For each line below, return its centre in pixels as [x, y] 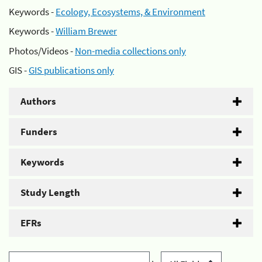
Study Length [50, 192]
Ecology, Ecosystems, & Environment [130, 11]
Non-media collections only [130, 51]
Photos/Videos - [42, 51]
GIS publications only [71, 70]
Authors [38, 101]
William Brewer [86, 31]
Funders [39, 132]
